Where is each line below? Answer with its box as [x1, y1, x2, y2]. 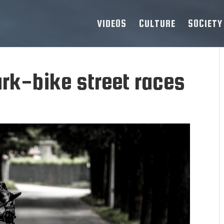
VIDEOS [97, 17, 126, 29]
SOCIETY [188, 17, 222, 29]
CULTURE [139, 17, 175, 29]
